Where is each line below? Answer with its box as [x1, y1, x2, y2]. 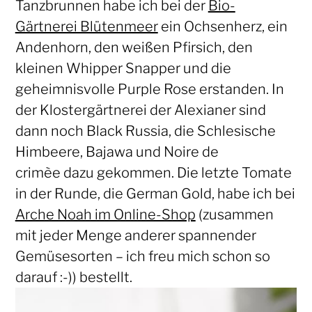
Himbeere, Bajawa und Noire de [15, 143, 219, 161]
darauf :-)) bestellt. [15, 269, 132, 286]
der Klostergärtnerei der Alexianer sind [15, 102, 266, 119]
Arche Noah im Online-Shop [15, 206, 196, 224]
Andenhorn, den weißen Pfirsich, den [15, 39, 253, 56]
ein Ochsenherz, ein [157, 18, 288, 36]
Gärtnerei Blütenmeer [15, 18, 158, 36]
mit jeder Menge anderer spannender [15, 227, 256, 244]
